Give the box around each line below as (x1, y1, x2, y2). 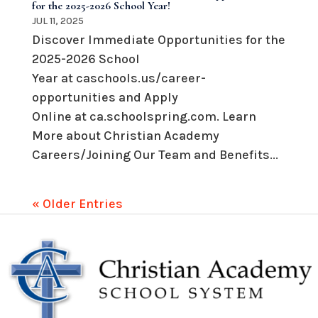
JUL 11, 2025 (31, 14, 84, 27)
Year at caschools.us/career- (31, 70, 206, 86)
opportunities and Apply (31, 89, 178, 105)
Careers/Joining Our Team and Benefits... (31, 146, 278, 163)
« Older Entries (31, 195, 123, 212)
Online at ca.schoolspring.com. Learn (31, 108, 256, 124)
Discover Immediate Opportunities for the (31, 31, 285, 48)
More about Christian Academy (31, 127, 219, 143)
